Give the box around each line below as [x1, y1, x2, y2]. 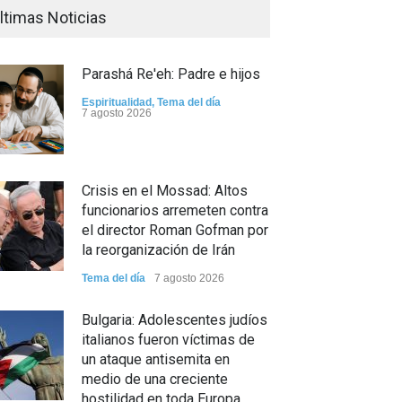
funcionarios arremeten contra [82, 202, 268, 219]
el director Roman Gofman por [82, 222, 268, 239]
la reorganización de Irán [82, 241, 235, 258]
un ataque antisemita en [82, 351, 230, 368]
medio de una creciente [82, 371, 228, 388]
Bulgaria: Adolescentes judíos [82, 311, 267, 328]
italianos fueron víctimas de [82, 331, 255, 348]
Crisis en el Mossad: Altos [82, 182, 248, 199]
